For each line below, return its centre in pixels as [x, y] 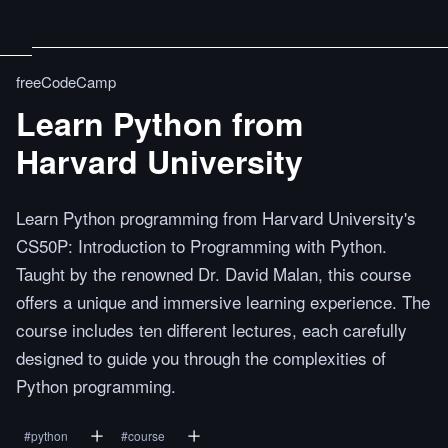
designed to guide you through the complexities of [201, 357]
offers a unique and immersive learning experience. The [223, 301]
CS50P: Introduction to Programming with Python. [201, 245]
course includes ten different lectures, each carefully [211, 329]
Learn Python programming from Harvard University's [216, 217]
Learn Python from [159, 123]
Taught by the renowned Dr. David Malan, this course [213, 273]
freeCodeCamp [66, 81]
